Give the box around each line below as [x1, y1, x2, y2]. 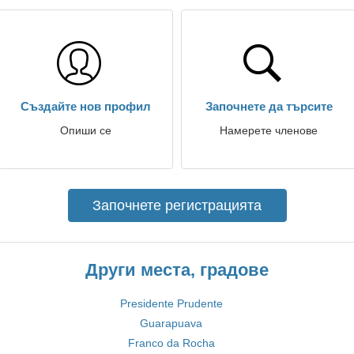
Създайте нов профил [20, 100, 151, 113]
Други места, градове [85, 260, 269, 280]
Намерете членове [220, 124, 318, 137]
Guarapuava [140, 317, 202, 330]
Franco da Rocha [127, 337, 215, 349]
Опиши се [59, 124, 111, 137]
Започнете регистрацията [92, 198, 262, 213]
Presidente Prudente [119, 297, 223, 310]
